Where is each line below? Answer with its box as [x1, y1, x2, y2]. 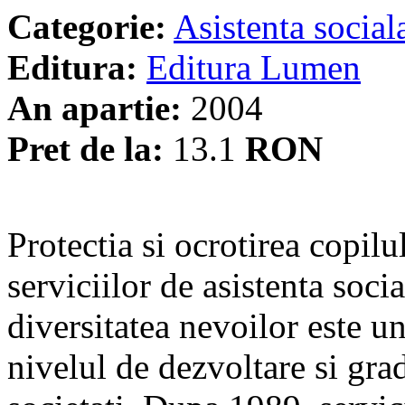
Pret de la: [7, 128, 164, 168]
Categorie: [7, 6, 166, 46]
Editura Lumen [146, 47, 361, 87]
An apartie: [7, 88, 182, 127]
